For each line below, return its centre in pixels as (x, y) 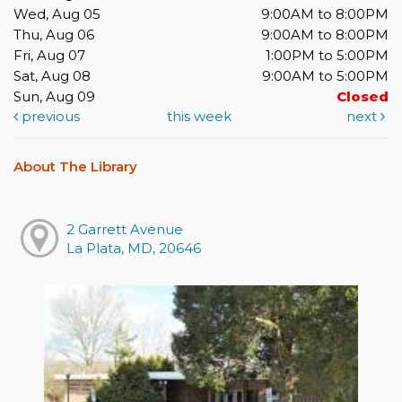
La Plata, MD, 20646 (133, 249)
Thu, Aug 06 (54, 34)
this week (199, 116)
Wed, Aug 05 (57, 13)
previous (49, 116)
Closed (363, 96)
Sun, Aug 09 (54, 96)
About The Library (75, 166)
